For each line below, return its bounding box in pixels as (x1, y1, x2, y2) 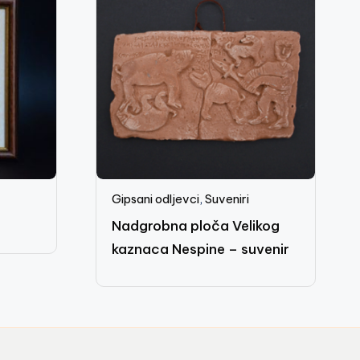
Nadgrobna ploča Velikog (111, 216, 280, 235)
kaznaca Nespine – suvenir (111, 239, 289, 258)
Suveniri (204, 190, 249, 207)
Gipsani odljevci (111, 190, 199, 207)
